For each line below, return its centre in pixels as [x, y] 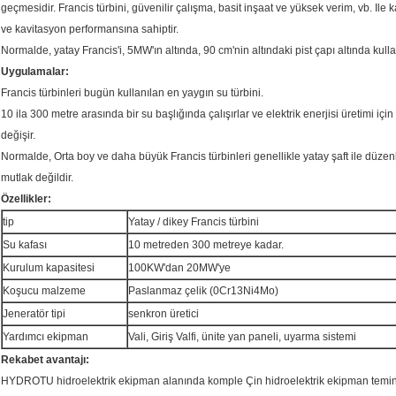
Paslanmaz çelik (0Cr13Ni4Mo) [203, 291]
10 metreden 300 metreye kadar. [206, 245]
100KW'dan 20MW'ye [179, 268]
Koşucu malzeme [44, 291]
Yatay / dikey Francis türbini [194, 222]
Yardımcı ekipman [46, 337]
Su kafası [25, 245]
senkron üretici [164, 314]
